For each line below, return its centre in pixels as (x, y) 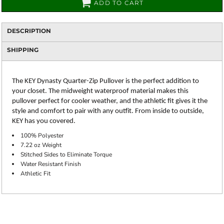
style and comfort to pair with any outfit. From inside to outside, (108, 111)
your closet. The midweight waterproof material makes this (100, 91)
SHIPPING (23, 50)
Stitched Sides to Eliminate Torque (66, 154)
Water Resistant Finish (51, 164)
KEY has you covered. (44, 121)
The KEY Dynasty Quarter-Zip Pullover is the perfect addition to (105, 81)
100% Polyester (42, 135)
